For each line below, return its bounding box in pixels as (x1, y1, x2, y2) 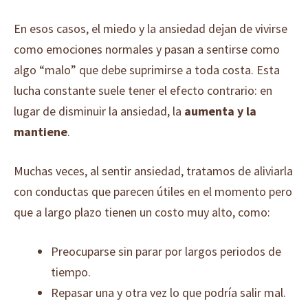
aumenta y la (184, 103, 256, 119)
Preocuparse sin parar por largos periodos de (51, 243, 281, 259)
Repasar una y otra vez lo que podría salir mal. (51, 285, 286, 300)
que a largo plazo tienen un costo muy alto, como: (14, 204, 270, 220)
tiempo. (51, 264, 91, 280)
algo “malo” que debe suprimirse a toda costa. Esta (14, 62, 280, 78)
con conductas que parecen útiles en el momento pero (14, 184, 292, 199)
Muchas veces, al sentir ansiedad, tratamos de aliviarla (14, 163, 293, 179)
